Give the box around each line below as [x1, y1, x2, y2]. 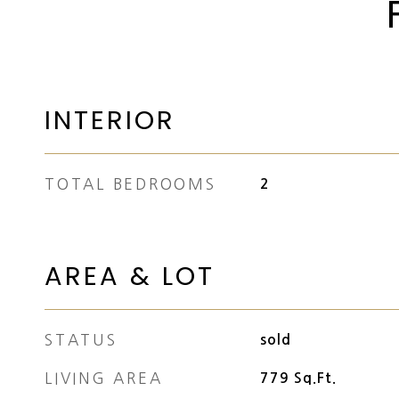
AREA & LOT [45, 258, 215, 294]
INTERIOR [45, 102, 175, 138]
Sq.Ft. [293, 371, 337, 385]
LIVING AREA [45, 370, 163, 386]
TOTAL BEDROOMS [45, 176, 216, 191]
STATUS [45, 332, 118, 347]
